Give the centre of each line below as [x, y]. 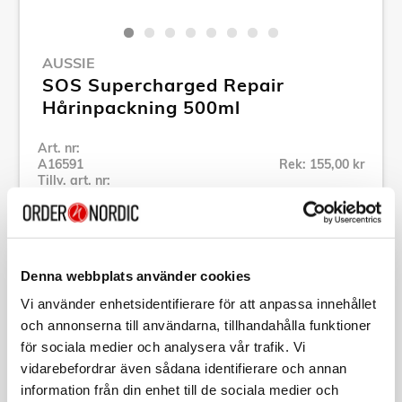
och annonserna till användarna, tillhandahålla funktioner [196, 325]
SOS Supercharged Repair [163, 84]
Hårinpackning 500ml [141, 107]
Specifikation [90, 292]
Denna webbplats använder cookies [135, 275]
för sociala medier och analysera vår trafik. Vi [163, 346]
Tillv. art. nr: [74, 180]
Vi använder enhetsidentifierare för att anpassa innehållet [198, 303]
